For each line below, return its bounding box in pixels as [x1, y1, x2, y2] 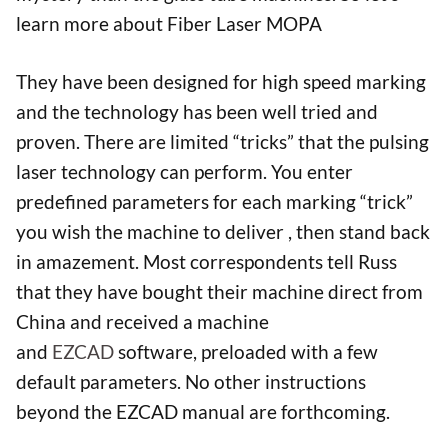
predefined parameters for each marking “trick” [16, 190, 413, 214]
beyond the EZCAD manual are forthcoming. [16, 400, 390, 424]
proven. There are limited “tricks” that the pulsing [16, 130, 429, 154]
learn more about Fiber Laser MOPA [16, 11, 322, 35]
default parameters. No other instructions [16, 370, 366, 394]
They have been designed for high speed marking [16, 70, 426, 94]
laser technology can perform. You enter [16, 160, 353, 184]
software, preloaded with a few [114, 340, 378, 364]
